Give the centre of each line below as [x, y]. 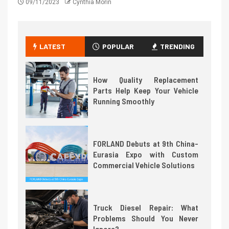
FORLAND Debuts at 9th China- [145, 143]
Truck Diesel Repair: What [145, 207]
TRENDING [177, 47]
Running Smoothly [123, 101]
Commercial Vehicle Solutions [144, 165]
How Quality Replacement [145, 79]
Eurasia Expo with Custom [145, 154]
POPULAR [118, 47]
